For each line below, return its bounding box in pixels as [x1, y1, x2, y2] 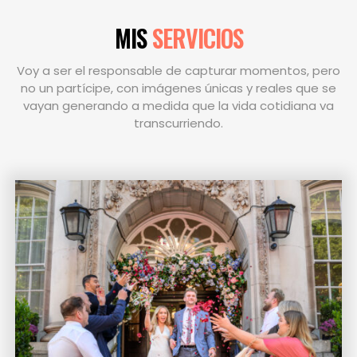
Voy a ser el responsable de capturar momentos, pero [17, 61, 340, 79]
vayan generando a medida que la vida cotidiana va [23, 96, 334, 114]
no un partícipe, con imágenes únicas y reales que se [21, 79, 336, 96]
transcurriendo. [134, 114, 223, 131]
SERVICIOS [151, 19, 243, 56]
